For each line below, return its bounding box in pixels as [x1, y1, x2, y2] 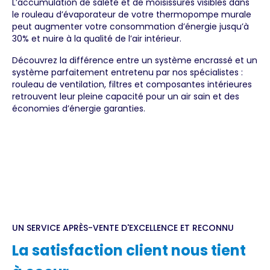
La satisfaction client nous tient [12, 240, 246, 261]
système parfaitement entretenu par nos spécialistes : [12, 66, 243, 79]
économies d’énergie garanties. [12, 102, 145, 115]
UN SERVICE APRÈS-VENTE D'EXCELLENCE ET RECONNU [12, 222, 234, 234]
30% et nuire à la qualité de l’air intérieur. [12, 33, 181, 45]
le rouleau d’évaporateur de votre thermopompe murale [12, 8, 251, 21]
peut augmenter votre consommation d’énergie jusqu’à [12, 20, 249, 33]
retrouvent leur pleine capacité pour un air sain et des [12, 90, 239, 103]
